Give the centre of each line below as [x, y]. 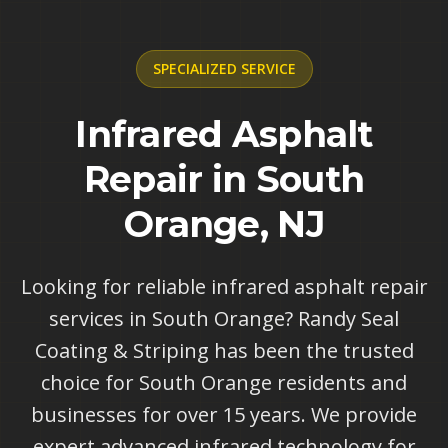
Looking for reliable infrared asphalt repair [224, 286]
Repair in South [224, 179]
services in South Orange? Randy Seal [224, 318]
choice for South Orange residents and [224, 382]
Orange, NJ [224, 224]
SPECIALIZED [194, 68]
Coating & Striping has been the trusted [224, 350]
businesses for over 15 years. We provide [224, 414]
